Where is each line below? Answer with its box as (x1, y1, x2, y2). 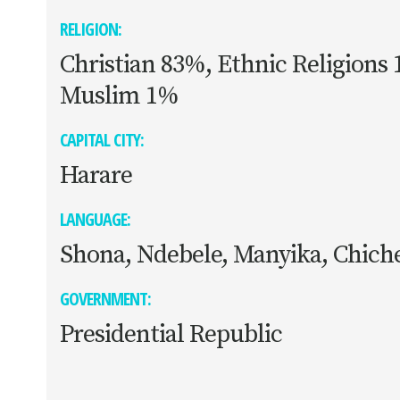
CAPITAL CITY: (60, 128, 145, 152)
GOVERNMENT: (60, 287, 152, 311)
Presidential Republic (60, 319, 283, 350)
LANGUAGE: (60, 207, 131, 231)
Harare (60, 160, 133, 191)
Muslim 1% (60, 80, 179, 112)
